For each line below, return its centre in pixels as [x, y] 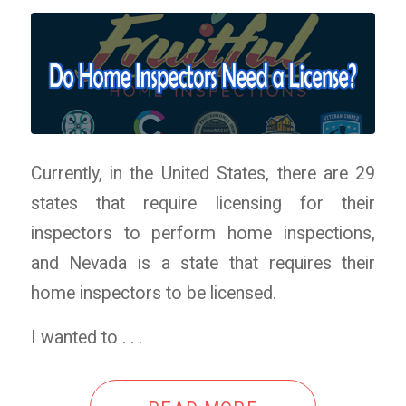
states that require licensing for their [203, 203]
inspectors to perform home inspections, [203, 233]
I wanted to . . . [86, 338]
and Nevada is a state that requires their [203, 263]
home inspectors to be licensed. [153, 293]
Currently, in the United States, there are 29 [203, 173]
